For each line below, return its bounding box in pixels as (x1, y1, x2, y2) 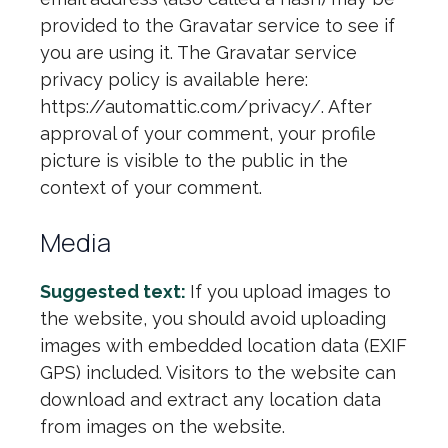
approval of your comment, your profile (40, 123, 376, 144)
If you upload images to (190, 281, 391, 302)
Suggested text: (40, 281, 190, 302)
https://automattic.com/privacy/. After (40, 96, 372, 117)
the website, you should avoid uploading (40, 308, 386, 329)
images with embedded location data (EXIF (40, 335, 407, 356)
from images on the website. (40, 416, 285, 437)
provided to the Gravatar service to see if (40, 15, 395, 36)
